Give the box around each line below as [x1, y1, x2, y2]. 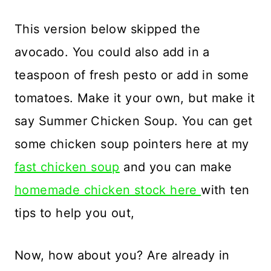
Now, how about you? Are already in [15, 247, 230, 263]
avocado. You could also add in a [15, 44, 210, 59]
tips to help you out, [15, 205, 135, 220]
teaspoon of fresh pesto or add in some [15, 67, 249, 82]
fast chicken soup [15, 159, 120, 174]
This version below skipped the [15, 21, 200, 36]
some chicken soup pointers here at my [15, 136, 249, 151]
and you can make [119, 159, 232, 174]
